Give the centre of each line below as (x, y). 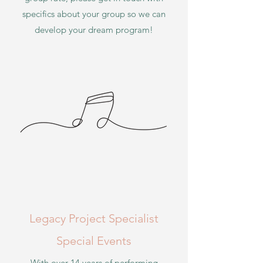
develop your (61, 30)
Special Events (94, 241)
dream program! (121, 30)
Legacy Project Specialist (94, 218)
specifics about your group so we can (94, 14)
